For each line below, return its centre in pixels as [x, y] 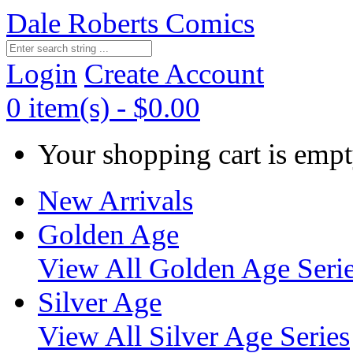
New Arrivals [115, 201]
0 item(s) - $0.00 [103, 108]
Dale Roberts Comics [130, 23]
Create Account [174, 74]
